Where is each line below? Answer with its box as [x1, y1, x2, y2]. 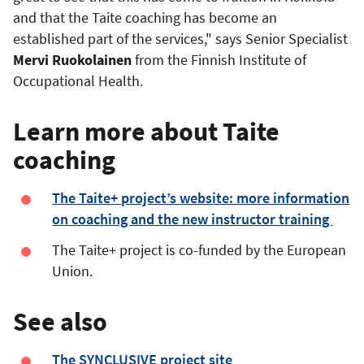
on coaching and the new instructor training [52, 209, 333, 228]
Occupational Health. [13, 71, 146, 90]
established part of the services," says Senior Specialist [13, 28, 348, 48]
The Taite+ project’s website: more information [52, 188, 350, 207]
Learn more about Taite [13, 115, 279, 148]
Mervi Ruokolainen [13, 50, 132, 69]
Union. [52, 261, 97, 280]
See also [13, 305, 113, 338]
